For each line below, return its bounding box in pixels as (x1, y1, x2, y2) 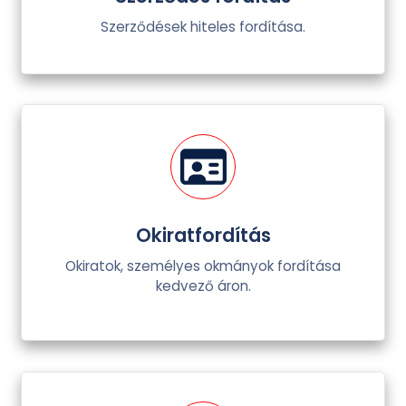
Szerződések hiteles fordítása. (101, 16, 305, 36)
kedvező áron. (155, 276, 251, 296)
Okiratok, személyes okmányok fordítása (65, 256, 341, 276)
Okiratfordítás (135, 222, 271, 249)
